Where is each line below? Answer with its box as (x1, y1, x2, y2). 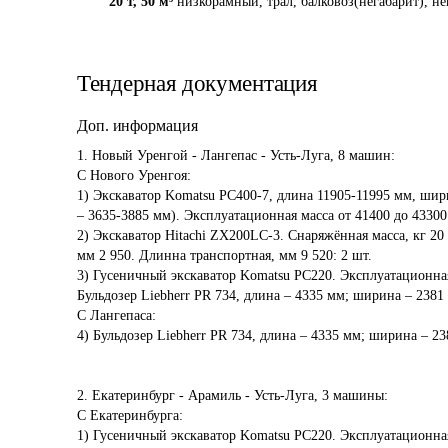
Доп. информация (77, 117, 198, 134)
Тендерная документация (77, 71, 318, 96)
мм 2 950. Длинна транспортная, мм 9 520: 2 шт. (77, 248, 372, 263)
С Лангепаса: (77, 308, 156, 323)
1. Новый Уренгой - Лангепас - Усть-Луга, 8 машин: (77, 148, 395, 163)
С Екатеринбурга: (77, 408, 183, 423)
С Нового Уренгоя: (77, 168, 191, 183)
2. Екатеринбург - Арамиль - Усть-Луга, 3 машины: (77, 388, 388, 403)
